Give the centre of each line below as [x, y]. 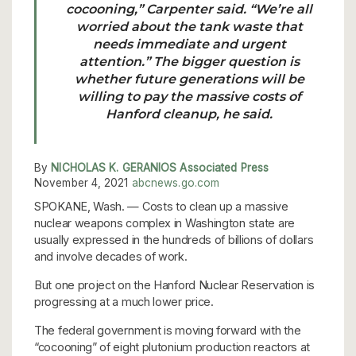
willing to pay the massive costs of [189, 96]
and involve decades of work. [111, 256]
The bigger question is [226, 61]
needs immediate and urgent [189, 44]
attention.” [116, 61]
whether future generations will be [189, 79]
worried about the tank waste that [189, 26]
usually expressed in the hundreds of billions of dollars [174, 239]
